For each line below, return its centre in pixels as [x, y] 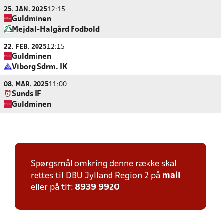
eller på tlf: [53, 188]
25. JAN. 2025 [26, 10]
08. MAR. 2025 [26, 85]
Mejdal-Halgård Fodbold [56, 30]
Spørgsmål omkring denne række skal [104, 164]
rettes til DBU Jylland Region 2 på [96, 176]
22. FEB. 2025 [25, 47]
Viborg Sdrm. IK [40, 67]
